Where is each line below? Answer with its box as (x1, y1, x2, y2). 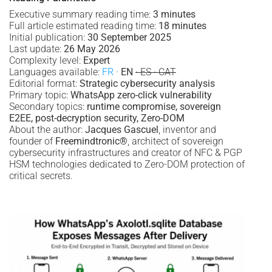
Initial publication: (9, 32, 85, 44)
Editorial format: (9, 78, 80, 90)
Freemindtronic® (55, 135, 127, 148)
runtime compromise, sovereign (87, 101, 221, 113)
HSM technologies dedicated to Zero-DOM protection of (9, 158, 245, 171)
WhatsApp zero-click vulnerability (70, 89, 212, 101)
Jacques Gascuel (85, 124, 158, 136)
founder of (9, 135, 55, 148)
